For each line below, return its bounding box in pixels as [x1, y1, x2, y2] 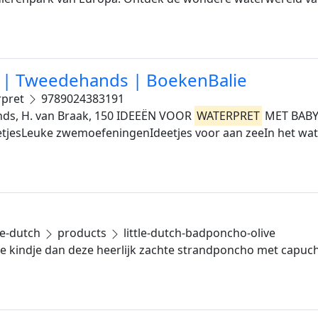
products [55, 224, 109, 241]
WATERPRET [197, 107, 260, 124]
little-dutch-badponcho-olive [121, 224, 275, 241]
